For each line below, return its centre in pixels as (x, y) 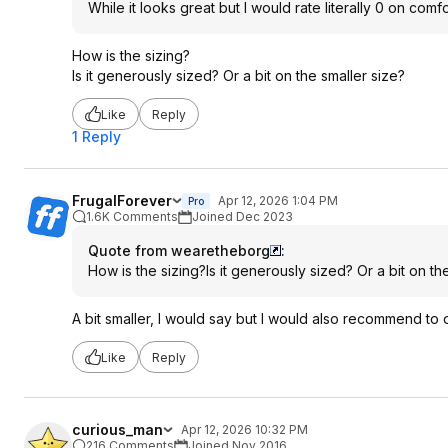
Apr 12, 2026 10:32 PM (244, 429)
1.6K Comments (132, 216)
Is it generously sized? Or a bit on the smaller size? (238, 75)
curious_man (117, 429)
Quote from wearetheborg (179, 250)
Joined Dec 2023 (242, 216)
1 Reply (96, 136)
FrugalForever (122, 200)
